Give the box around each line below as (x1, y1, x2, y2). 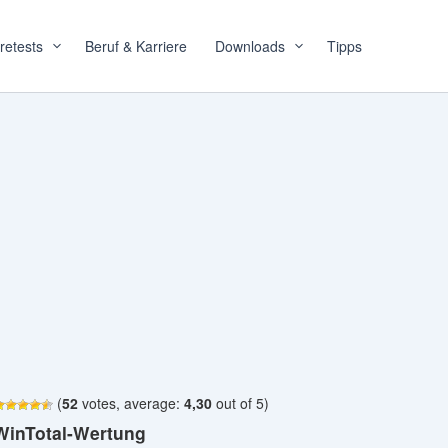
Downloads (215, 36, 285, 56)
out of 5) (212, 393, 270, 413)
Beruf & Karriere (85, 36, 187, 56)
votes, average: (78, 393, 185, 413)
